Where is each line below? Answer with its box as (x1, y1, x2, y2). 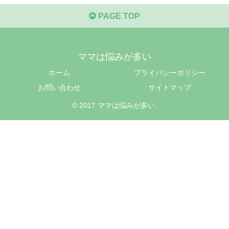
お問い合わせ (38, 83, 81, 92)
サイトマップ (148, 83, 191, 92)
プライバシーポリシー (134, 68, 205, 77)
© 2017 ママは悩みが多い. (72, 101, 157, 110)
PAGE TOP (96, 12, 140, 21)
